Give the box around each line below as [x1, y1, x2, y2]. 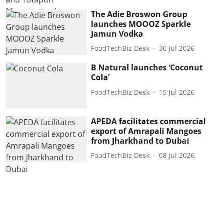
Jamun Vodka [91, 28, 144, 39]
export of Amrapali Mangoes [91, 125, 202, 136]
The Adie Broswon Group [91, 8, 188, 20]
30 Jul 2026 [159, 44, 195, 53]
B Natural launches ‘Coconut [91, 62, 203, 73]
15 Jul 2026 [159, 87, 195, 97]
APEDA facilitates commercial [91, 115, 206, 127]
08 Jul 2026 [159, 151, 195, 160]
